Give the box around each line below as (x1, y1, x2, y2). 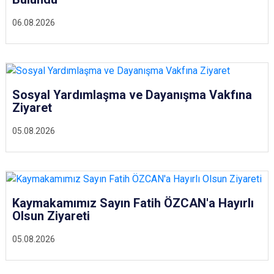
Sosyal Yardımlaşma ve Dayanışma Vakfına (12, 87, 252, 102)
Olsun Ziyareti (12, 208, 90, 223)
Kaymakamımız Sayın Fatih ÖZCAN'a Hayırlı (12, 195, 254, 210)
